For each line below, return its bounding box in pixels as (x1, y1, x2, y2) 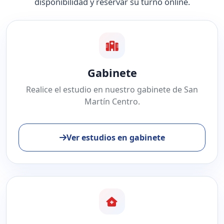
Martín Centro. (84, 96, 140, 107)
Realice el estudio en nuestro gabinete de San (26, 84, 198, 95)
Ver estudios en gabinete (66, 132, 165, 143)
